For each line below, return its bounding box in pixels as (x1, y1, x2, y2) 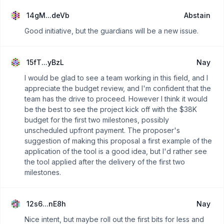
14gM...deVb (26, 11, 69, 19)
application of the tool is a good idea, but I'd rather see (24, 147, 207, 155)
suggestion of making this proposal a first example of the (24, 136, 212, 145)
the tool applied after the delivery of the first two (24, 157, 185, 166)
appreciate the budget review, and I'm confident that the (24, 84, 211, 92)
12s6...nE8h (26, 199, 66, 208)
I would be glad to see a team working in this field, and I (24, 73, 208, 82)
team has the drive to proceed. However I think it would (24, 94, 207, 103)
